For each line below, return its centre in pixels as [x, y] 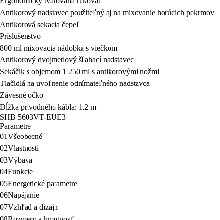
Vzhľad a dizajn [33, 207]
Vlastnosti [23, 148]
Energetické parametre [42, 183]
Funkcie [20, 172]
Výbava [20, 160]
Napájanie [24, 195]
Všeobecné [25, 136]
